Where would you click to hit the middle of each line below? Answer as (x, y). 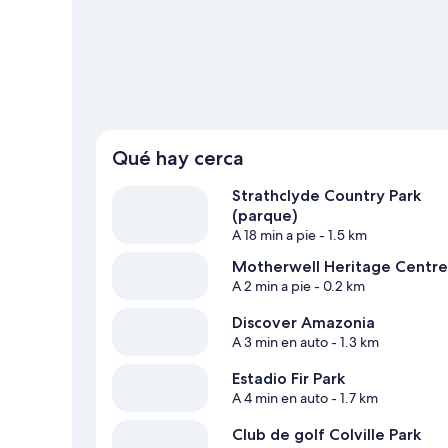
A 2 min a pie (271, 286)
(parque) (265, 216)
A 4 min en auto (280, 398)
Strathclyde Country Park (326, 196)
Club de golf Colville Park (326, 435)
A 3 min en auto (280, 342)
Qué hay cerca (178, 158)
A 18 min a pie (274, 235)
